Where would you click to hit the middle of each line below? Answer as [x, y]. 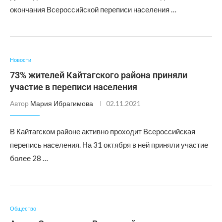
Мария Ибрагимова [62, 103]
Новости [21, 60]
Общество [23, 208]
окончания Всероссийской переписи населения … [93, 9]
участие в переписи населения [74, 87]
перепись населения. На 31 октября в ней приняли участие [109, 145]
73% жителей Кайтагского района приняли [99, 75]
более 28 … [29, 158]
